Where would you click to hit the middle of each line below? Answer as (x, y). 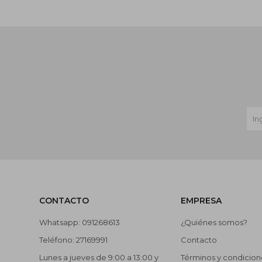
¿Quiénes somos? (214, 222)
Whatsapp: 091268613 (80, 222)
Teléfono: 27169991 (74, 240)
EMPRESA (201, 201)
